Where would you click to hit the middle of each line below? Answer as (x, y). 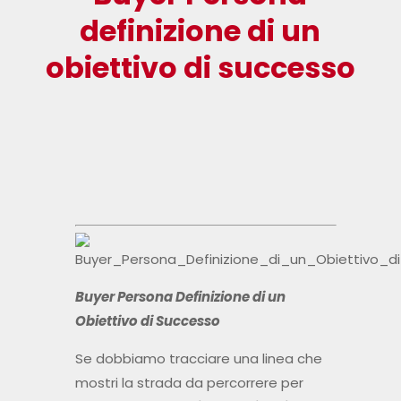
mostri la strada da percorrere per (189, 383)
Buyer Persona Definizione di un (180, 297)
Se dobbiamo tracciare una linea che (198, 359)
